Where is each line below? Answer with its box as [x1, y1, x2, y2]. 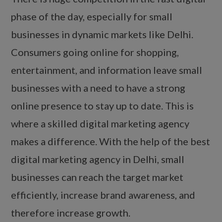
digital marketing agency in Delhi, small [11, 153, 185, 166]
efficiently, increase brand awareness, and [11, 189, 196, 201]
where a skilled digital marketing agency [11, 117, 190, 130]
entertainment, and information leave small [11, 64, 203, 76]
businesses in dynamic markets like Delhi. [11, 28, 194, 41]
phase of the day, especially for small [11, 10, 173, 23]
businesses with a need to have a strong [11, 82, 186, 94]
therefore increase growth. [11, 207, 131, 219]
